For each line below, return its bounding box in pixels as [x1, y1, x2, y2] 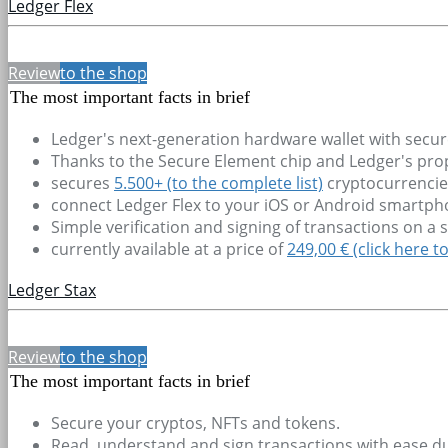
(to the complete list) [167, 171, 323, 194]
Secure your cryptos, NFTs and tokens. [51, 411, 340, 434]
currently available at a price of [51, 237, 287, 260]
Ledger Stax [8, 278, 96, 301]
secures [51, 171, 114, 194]
